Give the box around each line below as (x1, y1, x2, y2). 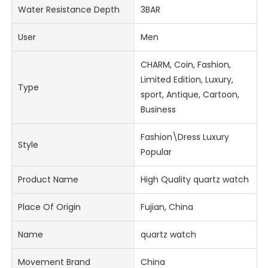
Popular (140, 146, 172, 159)
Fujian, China (140, 201, 193, 214)
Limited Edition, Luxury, (140, 74, 233, 86)
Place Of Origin (18, 201, 81, 214)
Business (140, 103, 176, 116)
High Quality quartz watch (140, 173, 249, 186)
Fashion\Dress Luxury (140, 131, 229, 144)
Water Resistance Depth (18, 4, 120, 16)
